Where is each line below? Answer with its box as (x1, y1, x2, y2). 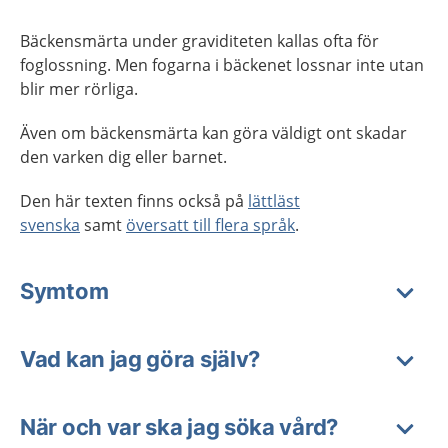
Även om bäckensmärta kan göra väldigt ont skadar (20, 122, 407, 144)
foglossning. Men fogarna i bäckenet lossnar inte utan (20, 54, 424, 76)
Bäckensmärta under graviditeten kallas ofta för (20, 30, 379, 52)
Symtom (20, 278, 109, 304)
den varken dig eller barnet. (20, 146, 227, 168)
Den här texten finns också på (20, 190, 248, 212)
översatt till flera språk (126, 214, 295, 236)
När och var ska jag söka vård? (20, 414, 338, 440)
